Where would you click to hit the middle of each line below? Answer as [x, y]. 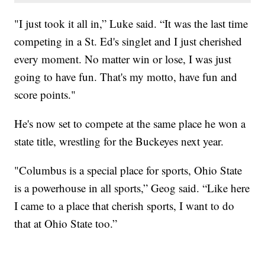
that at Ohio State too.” [66, 223]
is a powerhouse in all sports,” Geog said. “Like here [132, 188]
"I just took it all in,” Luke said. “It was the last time [131, 23]
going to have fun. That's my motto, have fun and [126, 76]
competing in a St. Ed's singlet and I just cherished [128, 41]
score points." [45, 94]
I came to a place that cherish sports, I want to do [125, 205]
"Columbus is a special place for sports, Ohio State [128, 170]
